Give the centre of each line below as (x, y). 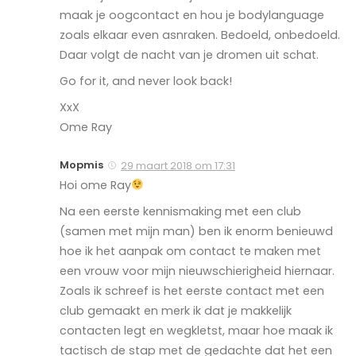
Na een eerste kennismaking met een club (180, 211)
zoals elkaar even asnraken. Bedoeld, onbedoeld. (200, 35)
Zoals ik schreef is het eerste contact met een (192, 290)
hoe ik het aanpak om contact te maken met (190, 251)
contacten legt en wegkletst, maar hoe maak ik (196, 330)
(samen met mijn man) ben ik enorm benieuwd (196, 231)
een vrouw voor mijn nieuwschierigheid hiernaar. (197, 271)
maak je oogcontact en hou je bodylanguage (192, 15)
